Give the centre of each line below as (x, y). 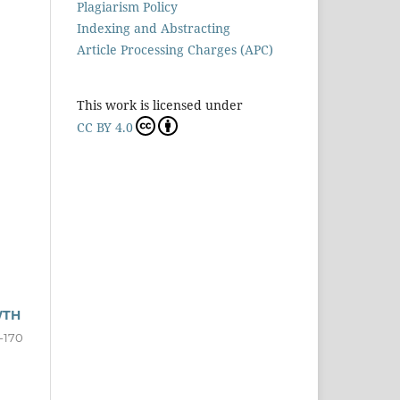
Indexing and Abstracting (154, 29)
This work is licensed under (160, 105)
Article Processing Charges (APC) (175, 50)
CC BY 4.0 (105, 128)
